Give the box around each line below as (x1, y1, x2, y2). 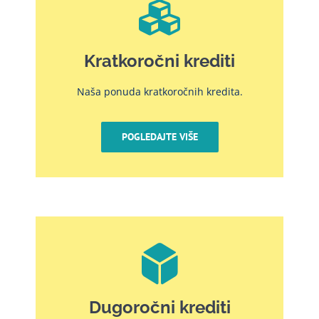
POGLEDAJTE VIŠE (121, 130, 198, 143)
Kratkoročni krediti (84, 50, 235, 71)
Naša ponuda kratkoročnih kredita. (76, 84, 243, 98)
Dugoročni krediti (88, 296, 231, 318)
